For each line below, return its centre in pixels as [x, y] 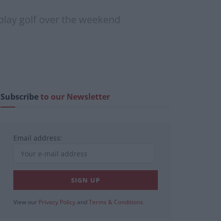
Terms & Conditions [116, 202]
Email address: [38, 138]
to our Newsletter [75, 97]
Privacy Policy [57, 202]
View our [26, 202]
